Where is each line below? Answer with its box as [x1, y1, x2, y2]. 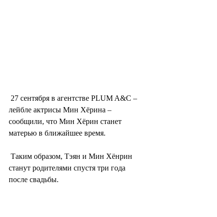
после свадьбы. [9, 175, 59, 184]
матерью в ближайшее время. [9, 128, 106, 137]
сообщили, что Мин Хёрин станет [9, 117, 124, 125]
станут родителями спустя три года [9, 163, 127, 172]
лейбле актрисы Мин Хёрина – [9, 105, 113, 114]
